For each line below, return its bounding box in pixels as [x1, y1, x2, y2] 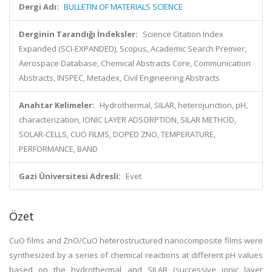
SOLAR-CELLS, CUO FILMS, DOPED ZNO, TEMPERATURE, [19, 129, 216, 140]
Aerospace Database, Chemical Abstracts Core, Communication [19, 58, 251, 69]
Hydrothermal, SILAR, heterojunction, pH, [100, 100, 248, 110]
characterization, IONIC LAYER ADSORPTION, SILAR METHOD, [19, 114, 236, 125]
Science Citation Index [143, 29, 223, 39]
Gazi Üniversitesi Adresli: [19, 171, 121, 182]
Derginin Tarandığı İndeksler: [19, 29, 138, 39]
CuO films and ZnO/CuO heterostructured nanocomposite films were [9, 235, 263, 246]
